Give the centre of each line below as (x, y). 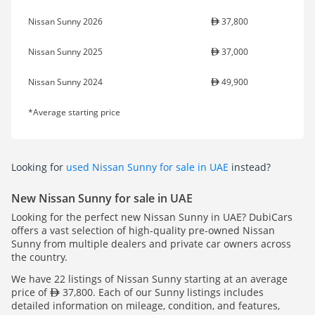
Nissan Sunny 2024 (65, 82)
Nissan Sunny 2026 (65, 22)
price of (31, 292)
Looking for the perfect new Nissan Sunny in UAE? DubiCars (152, 217)
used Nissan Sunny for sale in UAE (147, 167)
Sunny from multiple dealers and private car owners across (151, 244)
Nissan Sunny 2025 (65, 52)
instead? (250, 167)
